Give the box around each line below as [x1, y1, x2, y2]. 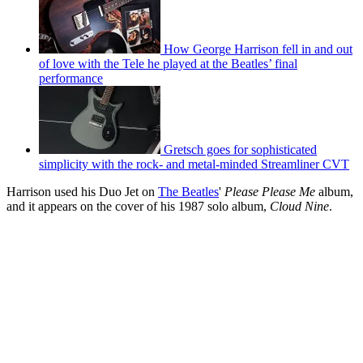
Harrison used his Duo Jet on [6, 184, 158, 199]
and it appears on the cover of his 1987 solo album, [6, 199, 270, 213]
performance [39, 70, 103, 85]
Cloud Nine [270, 199, 329, 213]
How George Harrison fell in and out [164, 41, 352, 56]
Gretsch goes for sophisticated [164, 142, 317, 156]
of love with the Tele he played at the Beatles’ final [39, 56, 297, 70]
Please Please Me [224, 184, 315, 199]
